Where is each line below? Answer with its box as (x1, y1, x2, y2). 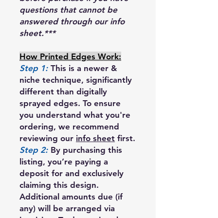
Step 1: (19, 63, 48, 73)
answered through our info (19, 16, 125, 26)
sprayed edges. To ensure (19, 98, 121, 108)
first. (115, 133, 135, 143)
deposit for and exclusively (19, 168, 124, 178)
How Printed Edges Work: (19, 51, 121, 61)
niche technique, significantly (19, 74, 132, 85)
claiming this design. (19, 180, 99, 190)
